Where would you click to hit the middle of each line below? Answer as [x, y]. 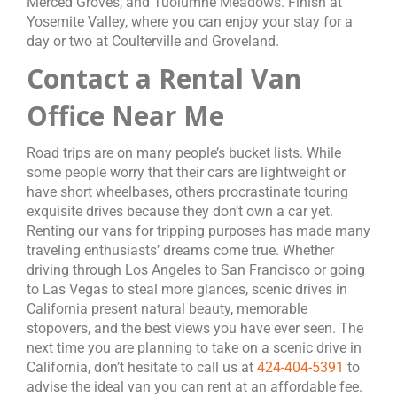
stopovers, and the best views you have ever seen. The [195, 328]
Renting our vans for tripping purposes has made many [198, 231]
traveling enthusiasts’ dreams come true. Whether [180, 250]
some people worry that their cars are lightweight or [186, 172]
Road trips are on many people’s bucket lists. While [184, 153]
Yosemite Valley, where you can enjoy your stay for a [190, 22]
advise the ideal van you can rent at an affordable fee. [195, 387]
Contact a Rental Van [164, 78]
